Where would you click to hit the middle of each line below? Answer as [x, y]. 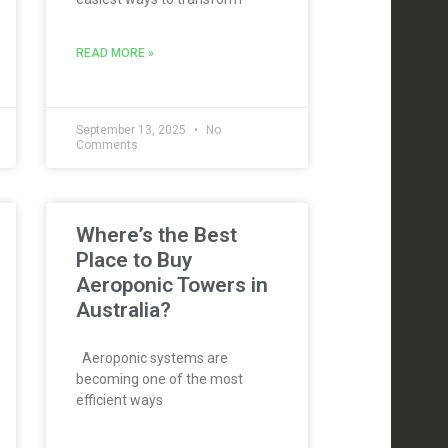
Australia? [123, 310]
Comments [106, 145]
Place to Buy [133, 260]
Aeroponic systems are [151, 358]
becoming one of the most [159, 379]
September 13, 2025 [132, 130]
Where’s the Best [156, 235]
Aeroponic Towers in [171, 285]
